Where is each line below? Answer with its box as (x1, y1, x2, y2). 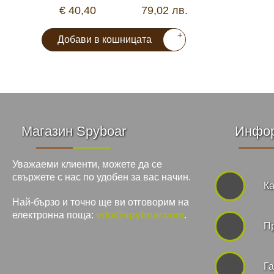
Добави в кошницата (57, 34, 152, 45)
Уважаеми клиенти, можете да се (12, 159, 162, 170)
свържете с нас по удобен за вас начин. (12, 172, 191, 183)
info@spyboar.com (96, 210, 184, 221)
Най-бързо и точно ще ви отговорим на (12, 197, 189, 208)
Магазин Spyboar (21, 124, 126, 139)
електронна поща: (12, 210, 96, 221)
